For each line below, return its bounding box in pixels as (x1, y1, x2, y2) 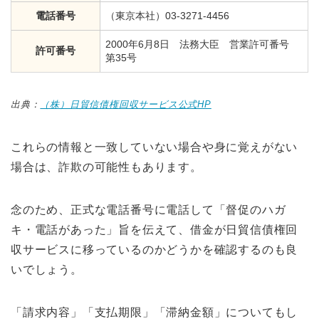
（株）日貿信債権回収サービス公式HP (40, 98, 211, 110)
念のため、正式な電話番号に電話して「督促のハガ (11, 203, 286, 216)
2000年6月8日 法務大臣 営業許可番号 (105, 38, 299, 50)
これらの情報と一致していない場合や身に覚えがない (11, 140, 298, 153)
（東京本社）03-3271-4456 (105, 9, 229, 21)
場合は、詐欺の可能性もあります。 (11, 160, 202, 173)
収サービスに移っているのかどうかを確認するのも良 (11, 243, 298, 256)
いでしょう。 (11, 263, 83, 276)
